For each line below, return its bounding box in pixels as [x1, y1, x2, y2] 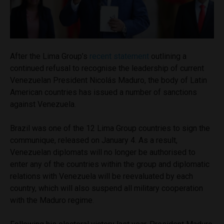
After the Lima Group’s [10, 51, 87, 61]
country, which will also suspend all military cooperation [10, 183, 203, 193]
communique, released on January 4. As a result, [10, 135, 177, 145]
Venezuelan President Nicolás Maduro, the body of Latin [10, 75, 207, 85]
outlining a [151, 51, 186, 61]
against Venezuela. [10, 99, 76, 109]
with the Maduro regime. [10, 195, 94, 205]
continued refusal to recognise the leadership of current [10, 63, 204, 73]
